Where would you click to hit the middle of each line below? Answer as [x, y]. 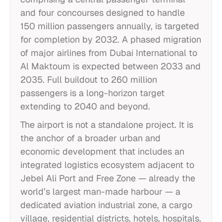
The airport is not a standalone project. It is [107, 125]
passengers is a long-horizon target [92, 93]
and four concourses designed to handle [103, 13]
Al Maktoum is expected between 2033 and [111, 66]
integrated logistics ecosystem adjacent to [107, 165]
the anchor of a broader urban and [90, 138]
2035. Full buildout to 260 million [89, 80]
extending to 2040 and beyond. [85, 106]
